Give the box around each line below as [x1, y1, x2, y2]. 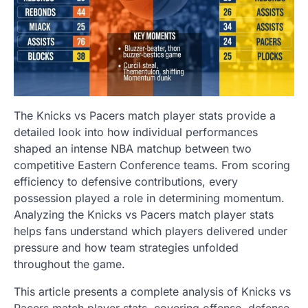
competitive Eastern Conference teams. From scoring [14, 157, 290, 172]
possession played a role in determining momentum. [14, 190, 285, 205]
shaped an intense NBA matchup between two [14, 141, 252, 155]
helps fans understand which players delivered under [14, 223, 287, 238]
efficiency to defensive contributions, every [14, 174, 238, 188]
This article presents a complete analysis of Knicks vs [14, 284, 291, 298]
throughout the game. [14, 256, 125, 271]
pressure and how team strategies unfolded [14, 240, 239, 254]
